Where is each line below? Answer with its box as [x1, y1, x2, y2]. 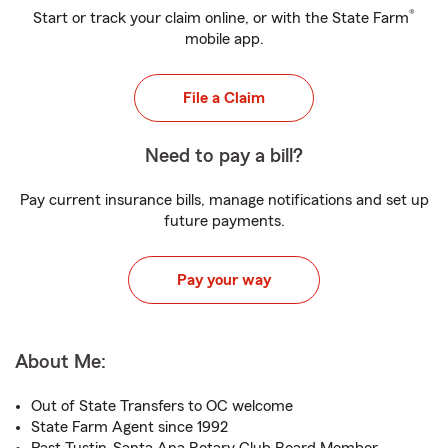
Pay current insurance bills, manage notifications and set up [19, 192, 429, 208]
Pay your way [177, 272, 271, 288]
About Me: [15, 352, 106, 372]
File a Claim [183, 90, 265, 106]
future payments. [163, 213, 285, 229]
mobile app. [184, 31, 264, 47]
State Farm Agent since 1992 [31, 419, 228, 435]
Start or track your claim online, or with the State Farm [33, 10, 409, 26]
